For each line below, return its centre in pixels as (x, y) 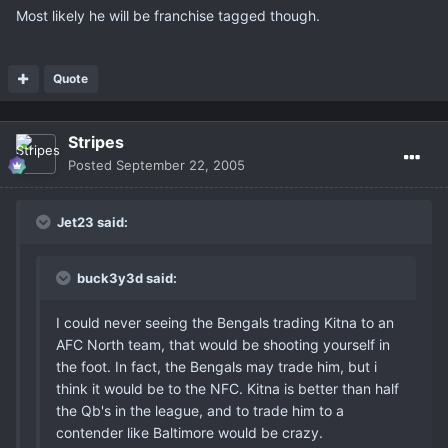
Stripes (96, 142)
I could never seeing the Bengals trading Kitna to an (225, 323)
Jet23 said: (91, 222)
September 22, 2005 (180, 165)
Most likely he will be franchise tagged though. (168, 16)
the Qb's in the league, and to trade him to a (200, 411)
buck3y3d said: (125, 278)
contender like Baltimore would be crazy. (189, 433)
